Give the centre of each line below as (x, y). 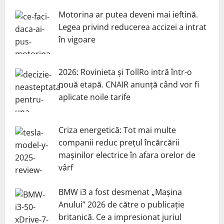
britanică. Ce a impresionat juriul (120, 217)
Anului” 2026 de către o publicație (121, 205)
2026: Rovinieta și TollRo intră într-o (125, 72)
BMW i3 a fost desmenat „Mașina (120, 192)
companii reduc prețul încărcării (119, 143)
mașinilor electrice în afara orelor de (127, 155)
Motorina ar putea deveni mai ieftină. (128, 14)
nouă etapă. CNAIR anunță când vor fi (129, 85)
